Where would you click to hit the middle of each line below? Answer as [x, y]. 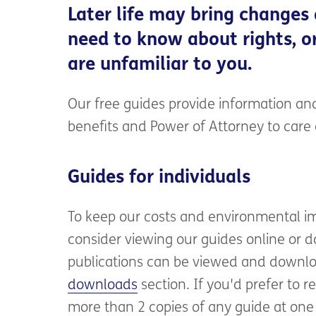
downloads [103, 285]
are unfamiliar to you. [160, 65]
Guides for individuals [159, 178]
